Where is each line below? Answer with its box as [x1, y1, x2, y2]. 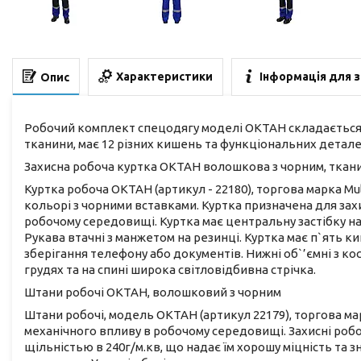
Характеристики [116, 70, 213, 84]
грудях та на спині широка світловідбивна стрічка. [24, 262, 316, 276]
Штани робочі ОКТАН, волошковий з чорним [24, 284, 281, 299]
